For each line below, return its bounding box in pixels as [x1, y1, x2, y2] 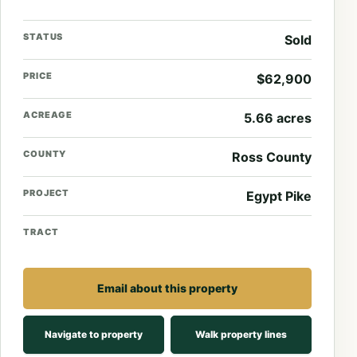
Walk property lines [195, 328, 287, 341]
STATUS [23, 30, 64, 42]
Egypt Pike [246, 187, 312, 204]
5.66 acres [244, 109, 312, 126]
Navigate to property [45, 328, 143, 341]
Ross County [232, 148, 312, 165]
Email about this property [97, 280, 237, 295]
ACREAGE [23, 108, 73, 120]
